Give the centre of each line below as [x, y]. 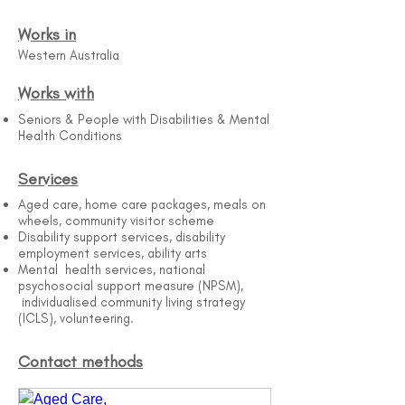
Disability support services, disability [122, 237]
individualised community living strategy [132, 302]
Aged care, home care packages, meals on [142, 204]
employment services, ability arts [113, 253]
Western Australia [69, 55]
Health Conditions [70, 136]
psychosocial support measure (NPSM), [131, 286]
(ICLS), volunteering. [76, 318]
